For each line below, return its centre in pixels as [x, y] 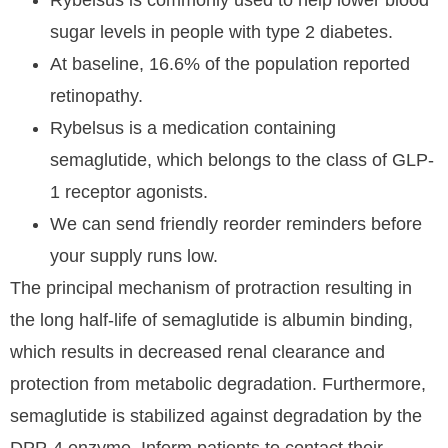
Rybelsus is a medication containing [193, 128]
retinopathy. [96, 96]
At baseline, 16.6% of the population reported [230, 64]
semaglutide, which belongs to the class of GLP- [242, 160]
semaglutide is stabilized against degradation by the [216, 416]
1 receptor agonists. [129, 192]
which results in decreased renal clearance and [197, 352]
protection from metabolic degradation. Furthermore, [218, 384]
